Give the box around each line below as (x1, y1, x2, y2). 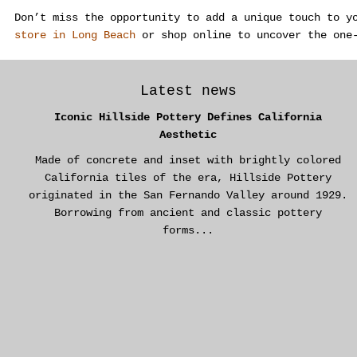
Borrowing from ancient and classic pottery (54, 206, 322, 220)
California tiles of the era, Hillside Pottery (45, 171, 331, 185)
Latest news (139, 83, 237, 100)
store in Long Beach (14, 29, 135, 42)
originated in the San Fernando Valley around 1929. (29, 189, 347, 202)
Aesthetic (159, 128, 217, 142)
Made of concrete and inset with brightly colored (35, 154, 341, 167)
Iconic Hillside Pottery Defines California (54, 111, 322, 124)
